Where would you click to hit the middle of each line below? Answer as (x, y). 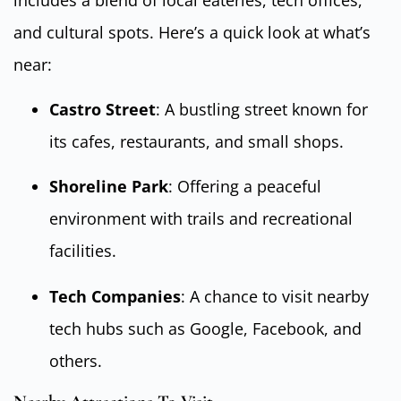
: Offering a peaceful (245, 187)
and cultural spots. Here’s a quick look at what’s (192, 32)
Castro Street (102, 109)
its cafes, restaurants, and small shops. (196, 141)
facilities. (83, 251)
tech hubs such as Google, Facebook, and (205, 328)
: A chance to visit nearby (275, 296)
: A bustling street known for (262, 109)
